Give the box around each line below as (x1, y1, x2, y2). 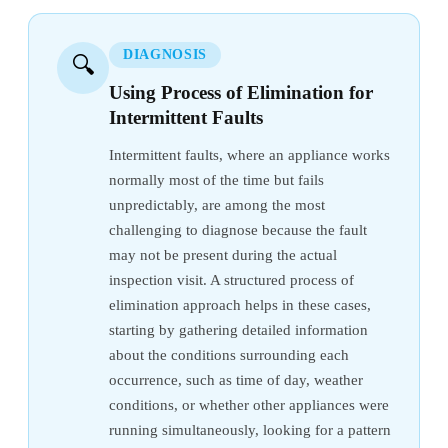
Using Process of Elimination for (109, 82, 373, 103)
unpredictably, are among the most (109, 196, 325, 213)
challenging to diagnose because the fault (109, 221, 367, 238)
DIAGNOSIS (123, 47, 208, 62)
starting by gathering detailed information (109, 321, 368, 338)
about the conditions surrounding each (109, 346, 349, 363)
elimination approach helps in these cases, (109, 296, 371, 313)
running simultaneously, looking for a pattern (109, 421, 391, 438)
